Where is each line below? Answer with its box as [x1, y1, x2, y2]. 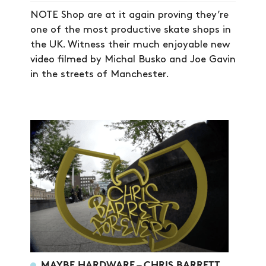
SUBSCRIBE [96, 191, 170, 204]
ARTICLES [102, 126, 164, 140]
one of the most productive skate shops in [30, 25, 231, 35]
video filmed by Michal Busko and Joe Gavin [30, 55, 236, 65]
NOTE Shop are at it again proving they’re [30, 10, 229, 20]
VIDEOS [109, 169, 157, 182]
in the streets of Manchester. [30, 69, 169, 80]
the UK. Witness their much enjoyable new [30, 40, 230, 50]
